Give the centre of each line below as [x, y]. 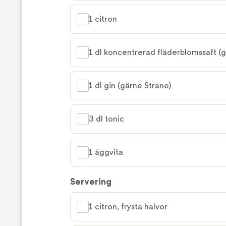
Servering [91, 182]
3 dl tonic [106, 119]
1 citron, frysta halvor [128, 207]
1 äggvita [106, 152]
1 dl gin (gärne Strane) [130, 86]
